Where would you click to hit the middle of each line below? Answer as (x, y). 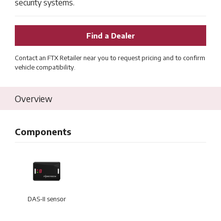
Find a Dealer (110, 36)
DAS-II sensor (47, 199)
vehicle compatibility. (45, 67)
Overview (34, 98)
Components (43, 131)
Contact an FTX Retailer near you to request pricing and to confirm (110, 58)
